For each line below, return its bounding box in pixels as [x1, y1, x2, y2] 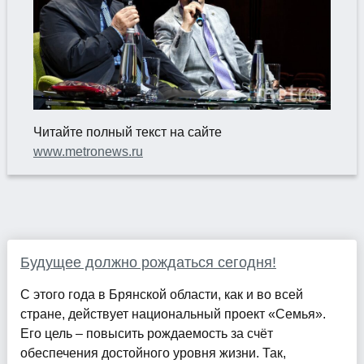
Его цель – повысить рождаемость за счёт [19, 326, 273, 340]
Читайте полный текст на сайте [32, 124, 222, 139]
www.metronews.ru [32, 144, 143, 158]
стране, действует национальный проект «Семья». [19, 306, 326, 321]
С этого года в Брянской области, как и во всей [19, 287, 303, 301]
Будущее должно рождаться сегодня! [19, 253, 276, 271]
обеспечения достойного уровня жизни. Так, [19, 345, 286, 360]
